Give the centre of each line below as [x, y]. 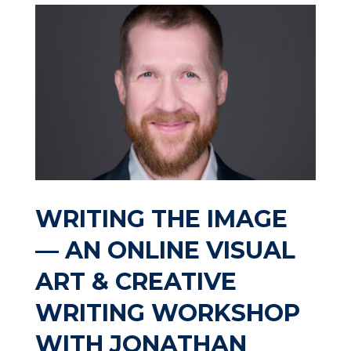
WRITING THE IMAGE [161, 219]
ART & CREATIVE [136, 281]
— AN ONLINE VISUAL [165, 250]
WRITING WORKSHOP [167, 313]
